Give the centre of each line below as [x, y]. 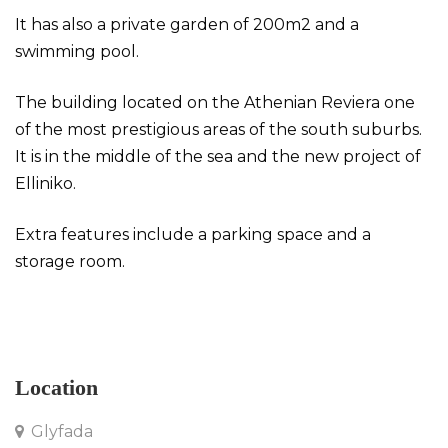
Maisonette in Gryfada [102, 312]
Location [56, 387]
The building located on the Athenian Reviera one [215, 102]
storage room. [70, 261]
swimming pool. [77, 51]
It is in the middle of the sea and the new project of [218, 156]
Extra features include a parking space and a [193, 234]
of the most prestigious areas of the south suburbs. [218, 129]
